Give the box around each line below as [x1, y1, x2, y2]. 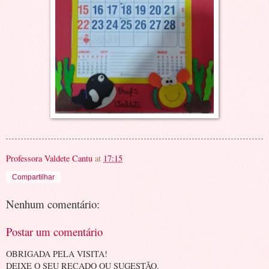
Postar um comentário [6, 224, 103, 240]
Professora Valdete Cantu [6, 152, 92, 164]
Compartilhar [12, 172, 55, 181]
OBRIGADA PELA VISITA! [6, 247, 107, 259]
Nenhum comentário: [6, 196, 100, 211]
